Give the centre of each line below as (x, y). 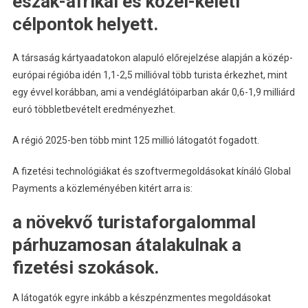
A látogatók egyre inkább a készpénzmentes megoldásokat (141, 298)
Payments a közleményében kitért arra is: (102, 189)
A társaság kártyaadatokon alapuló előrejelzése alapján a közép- (152, 58)
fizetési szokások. (85, 268)
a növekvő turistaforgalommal (134, 222)
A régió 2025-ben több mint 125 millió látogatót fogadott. (135, 141)
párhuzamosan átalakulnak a (126, 245)
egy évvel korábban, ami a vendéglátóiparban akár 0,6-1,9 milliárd (153, 92)
